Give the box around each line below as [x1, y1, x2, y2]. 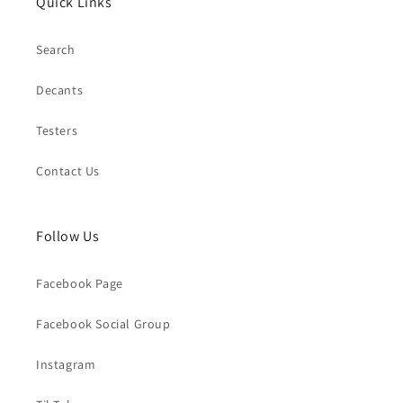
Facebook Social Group [36, 316, 171, 332]
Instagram [36, 356, 96, 372]
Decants [36, 82, 84, 98]
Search [36, 41, 76, 58]
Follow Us [36, 227, 100, 246]
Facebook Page [36, 275, 123, 291]
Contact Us [36, 163, 100, 179]
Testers [36, 122, 78, 139]
